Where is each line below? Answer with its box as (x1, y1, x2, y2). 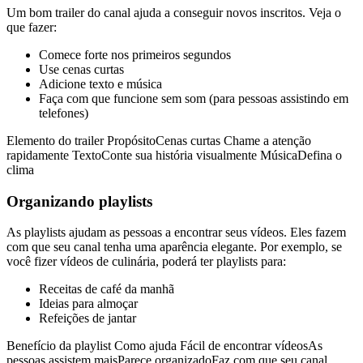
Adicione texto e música (39, 76, 162, 91)
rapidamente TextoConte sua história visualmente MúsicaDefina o (6, 147, 342, 162)
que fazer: (6, 19, 57, 34)
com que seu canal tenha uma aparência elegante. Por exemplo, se (6, 240, 342, 254)
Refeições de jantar (39, 311, 136, 326)
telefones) (39, 105, 88, 120)
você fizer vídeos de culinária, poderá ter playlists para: (6, 254, 286, 269)
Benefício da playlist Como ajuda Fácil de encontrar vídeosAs (6, 339, 322, 353)
